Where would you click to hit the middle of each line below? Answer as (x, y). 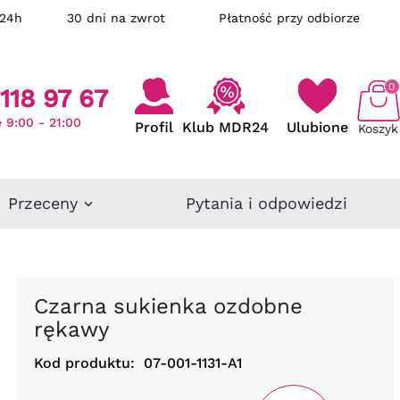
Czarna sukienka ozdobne (41, 306)
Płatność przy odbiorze (289, 18)
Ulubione (317, 128)
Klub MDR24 (225, 128)
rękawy (71, 329)
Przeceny (42, 203)
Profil (154, 128)
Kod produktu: (84, 362)
